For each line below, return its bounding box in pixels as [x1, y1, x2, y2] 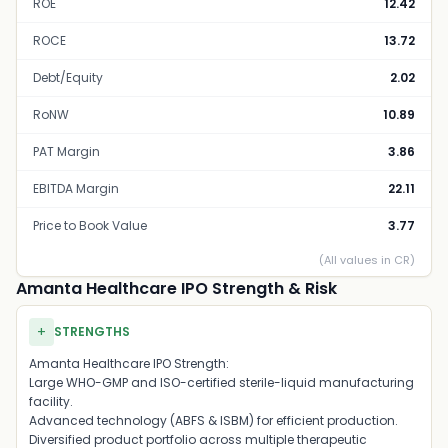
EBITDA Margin [33, 180, 119, 197]
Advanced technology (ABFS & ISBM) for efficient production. [29, 412, 398, 429]
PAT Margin [33, 143, 100, 160]
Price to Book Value [33, 217, 147, 234]
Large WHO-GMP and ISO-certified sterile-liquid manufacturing [29, 374, 414, 391]
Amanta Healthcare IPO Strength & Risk [16, 277, 337, 300]
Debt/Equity [33, 69, 103, 86]
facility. [29, 393, 73, 410]
